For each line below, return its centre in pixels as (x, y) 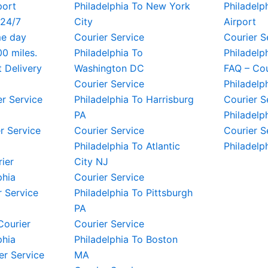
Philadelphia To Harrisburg (134, 99)
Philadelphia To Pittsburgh (133, 193)
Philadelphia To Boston (126, 239)
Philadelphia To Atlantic (127, 146)
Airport (240, 22)
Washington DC (109, 68)
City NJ (91, 162)
